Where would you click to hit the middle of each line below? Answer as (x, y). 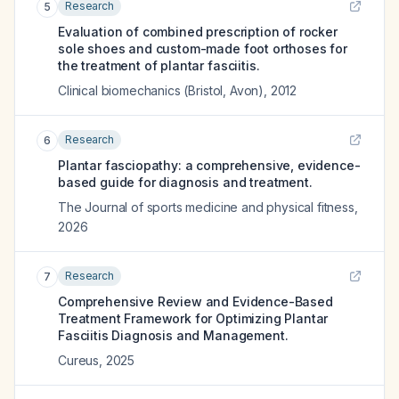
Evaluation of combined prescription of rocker (198, 32)
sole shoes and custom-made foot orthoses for (203, 49)
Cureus (79, 360)
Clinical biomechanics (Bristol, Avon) (161, 90)
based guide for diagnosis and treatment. (185, 182)
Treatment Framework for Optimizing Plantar (193, 318)
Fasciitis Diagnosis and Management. (173, 335)
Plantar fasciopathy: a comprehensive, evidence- (209, 165)
